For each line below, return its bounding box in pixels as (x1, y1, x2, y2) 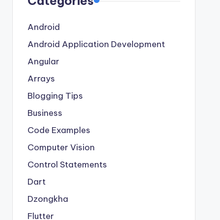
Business (27, 107, 62, 118)
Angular (27, 55, 59, 67)
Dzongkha (27, 193, 68, 204)
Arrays (27, 73, 55, 84)
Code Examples (27, 124, 90, 136)
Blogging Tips (27, 90, 83, 101)
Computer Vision (27, 141, 95, 153)
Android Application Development (27, 38, 165, 50)
